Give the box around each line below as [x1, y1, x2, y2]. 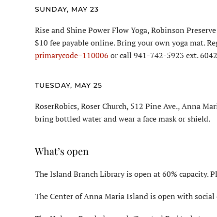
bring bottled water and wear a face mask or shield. [35, 113, 210, 124]
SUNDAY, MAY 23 [35, 5, 99, 14]
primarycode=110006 [35, 50, 108, 61]
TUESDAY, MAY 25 [35, 81, 102, 90]
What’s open [35, 144, 89, 158]
